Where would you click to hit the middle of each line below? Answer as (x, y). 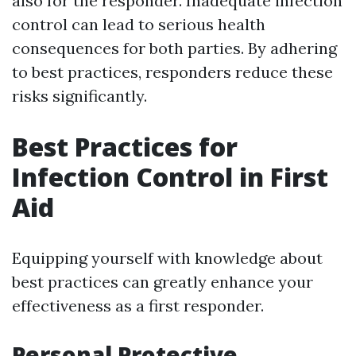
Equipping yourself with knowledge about (167, 258)
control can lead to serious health (139, 24)
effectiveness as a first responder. (138, 306)
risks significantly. (79, 96)
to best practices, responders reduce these (172, 72)
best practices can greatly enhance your (163, 282)
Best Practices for (125, 147)
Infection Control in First (170, 177)
